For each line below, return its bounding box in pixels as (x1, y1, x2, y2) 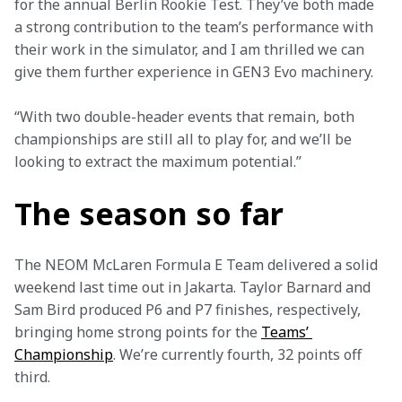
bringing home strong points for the (14, 322, 261, 342)
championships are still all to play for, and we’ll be (14, 129, 355, 149)
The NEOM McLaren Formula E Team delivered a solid (14, 255, 381, 275)
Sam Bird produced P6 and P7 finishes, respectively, (14, 300, 364, 319)
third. (14, 367, 50, 387)
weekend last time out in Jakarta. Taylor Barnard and (14, 277, 374, 297)
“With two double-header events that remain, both (14, 107, 358, 127)
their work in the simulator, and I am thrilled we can (14, 39, 368, 59)
